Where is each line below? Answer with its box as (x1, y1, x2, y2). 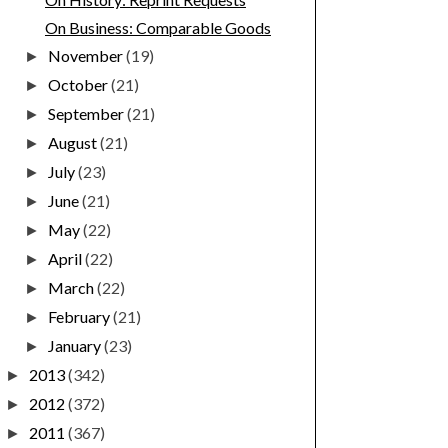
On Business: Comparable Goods (44, 18, 271, 38)
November (48, 46, 127, 66)
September (48, 104, 128, 124)
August (48, 133, 101, 153)
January (48, 336, 105, 356)
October (48, 75, 112, 95)
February (48, 307, 114, 327)
